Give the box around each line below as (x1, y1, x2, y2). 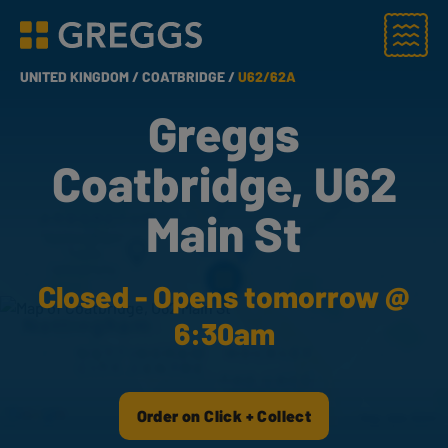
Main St (146, 204, 302, 262)
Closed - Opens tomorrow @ (38, 278, 410, 314)
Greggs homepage (19, 35, 148, 55)
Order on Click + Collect (136, 406, 312, 425)
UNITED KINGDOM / (20, 68, 142, 85)
